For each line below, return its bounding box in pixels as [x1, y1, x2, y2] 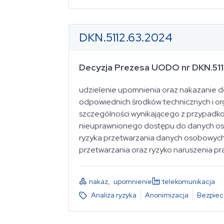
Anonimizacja [145, 190, 188, 199]
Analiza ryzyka [91, 190, 136, 199]
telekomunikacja [162, 176, 215, 186]
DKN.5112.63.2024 [79, 29, 172, 45]
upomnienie [113, 176, 152, 186]
